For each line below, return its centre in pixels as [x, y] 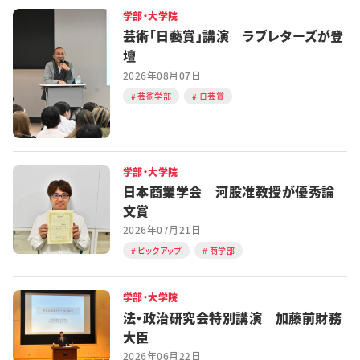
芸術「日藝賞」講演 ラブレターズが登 [233, 36]
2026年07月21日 [162, 230]
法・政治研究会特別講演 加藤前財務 [232, 318]
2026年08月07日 [162, 75]
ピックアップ [160, 251]
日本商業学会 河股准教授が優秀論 [229, 192]
